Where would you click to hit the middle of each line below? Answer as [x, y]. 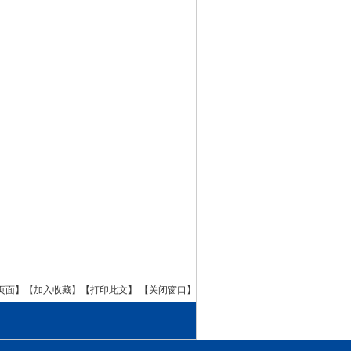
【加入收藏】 [52, 290]
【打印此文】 [109, 290]
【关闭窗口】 [168, 290]
